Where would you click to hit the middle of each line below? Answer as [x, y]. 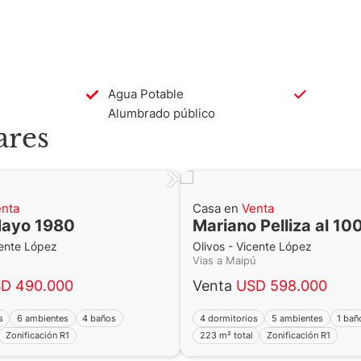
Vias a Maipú [228, 261]
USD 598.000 [282, 286]
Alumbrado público [162, 113]
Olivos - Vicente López [252, 247]
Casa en [217, 209]
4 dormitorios [228, 318]
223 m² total [226, 335]
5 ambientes [298, 318]
